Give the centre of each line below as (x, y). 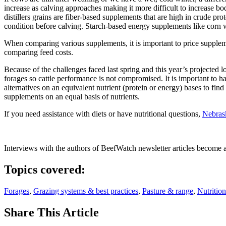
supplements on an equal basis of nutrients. (72, 97)
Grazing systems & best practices (86, 191)
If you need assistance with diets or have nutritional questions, (103, 114)
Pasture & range (168, 191)
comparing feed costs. (39, 52)
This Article (68, 212)
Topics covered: (45, 170)
